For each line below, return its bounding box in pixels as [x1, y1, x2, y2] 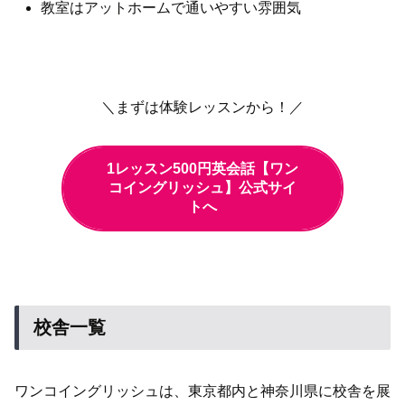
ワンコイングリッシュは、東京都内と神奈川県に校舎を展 [14, 383, 391, 400]
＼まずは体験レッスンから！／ [101, 99, 304, 115]
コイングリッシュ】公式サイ [108, 180, 297, 196]
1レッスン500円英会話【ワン [107, 161, 298, 177]
